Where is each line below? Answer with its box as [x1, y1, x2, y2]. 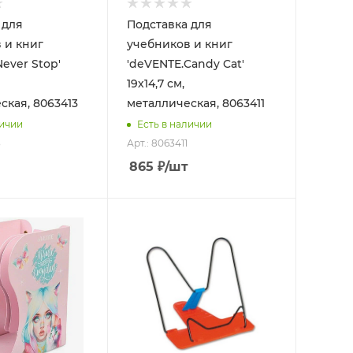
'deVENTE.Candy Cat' [126, 57, 244, 72]
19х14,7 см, [126, 76, 184, 91]
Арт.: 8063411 [126, 137, 188, 150]
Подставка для [126, 17, 212, 32]
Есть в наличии [136, 117, 212, 130]
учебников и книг [126, 37, 232, 52]
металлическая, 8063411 [126, 96, 265, 111]
